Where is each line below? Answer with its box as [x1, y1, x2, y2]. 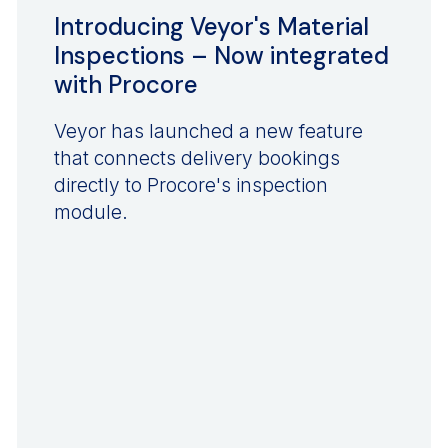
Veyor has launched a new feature [53, 119, 363, 143]
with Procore [53, 68, 198, 100]
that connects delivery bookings [53, 146, 340, 170]
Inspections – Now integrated [53, 39, 389, 71]
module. [53, 200, 128, 224]
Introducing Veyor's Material [53, 10, 369, 42]
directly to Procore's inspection [53, 173, 328, 197]
